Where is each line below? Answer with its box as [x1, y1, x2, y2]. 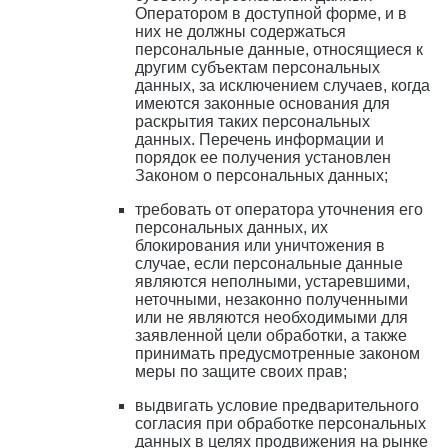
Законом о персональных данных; [135, 167, 388, 185]
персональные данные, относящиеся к [135, 41, 423, 59]
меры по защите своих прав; [135, 363, 347, 381]
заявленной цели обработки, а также [135, 327, 407, 345]
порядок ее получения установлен [135, 149, 391, 167]
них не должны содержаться [135, 23, 346, 41]
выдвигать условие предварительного [135, 397, 419, 415]
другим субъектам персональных [135, 59, 380, 77]
